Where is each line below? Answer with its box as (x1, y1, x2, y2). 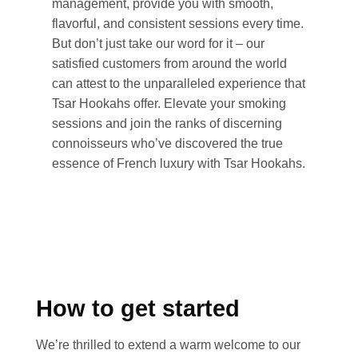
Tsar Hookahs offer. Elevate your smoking (52, 96, 286, 110)
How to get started (36, 295, 240, 321)
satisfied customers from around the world (52, 56, 287, 70)
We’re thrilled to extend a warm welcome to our (36, 338, 300, 352)
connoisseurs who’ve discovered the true (52, 136, 283, 150)
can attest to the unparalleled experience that (52, 76, 305, 90)
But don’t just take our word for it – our (52, 36, 265, 50)
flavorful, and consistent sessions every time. (52, 16, 304, 30)
